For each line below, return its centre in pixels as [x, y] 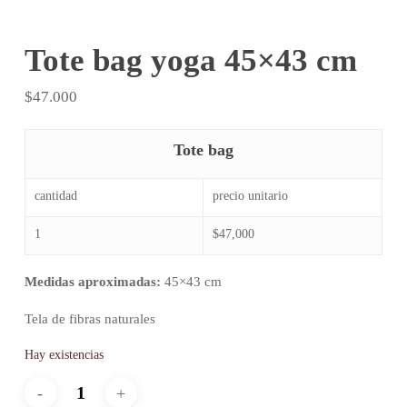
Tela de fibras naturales [89, 318]
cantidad [55, 196]
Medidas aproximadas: [92, 282]
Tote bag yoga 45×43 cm [190, 60]
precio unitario [250, 196]
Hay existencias [64, 355]
